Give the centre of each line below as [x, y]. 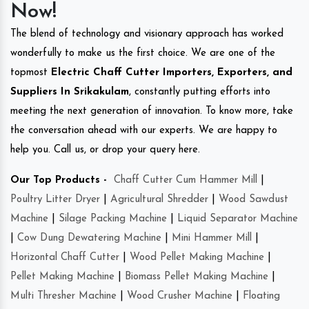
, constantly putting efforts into [200, 92]
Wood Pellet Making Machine [197, 257]
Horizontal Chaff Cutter [65, 257]
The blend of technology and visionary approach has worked [147, 34]
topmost [29, 72]
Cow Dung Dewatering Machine [89, 238]
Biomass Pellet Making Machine [197, 277]
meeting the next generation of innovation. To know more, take [152, 111]
